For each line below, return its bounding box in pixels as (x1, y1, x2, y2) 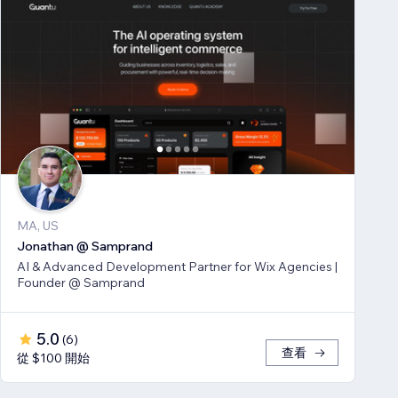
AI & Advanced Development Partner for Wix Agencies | (17, 259, 338, 275)
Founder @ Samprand (17, 275, 145, 291)
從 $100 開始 (17, 350, 90, 367)
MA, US (17, 218, 59, 235)
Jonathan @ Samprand (17, 238, 153, 255)
